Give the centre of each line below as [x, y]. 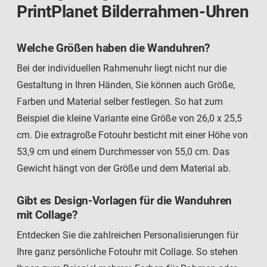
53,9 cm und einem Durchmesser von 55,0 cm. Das [123, 151]
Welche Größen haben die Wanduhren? [114, 48]
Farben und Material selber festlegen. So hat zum [120, 101]
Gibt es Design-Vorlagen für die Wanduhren [125, 200]
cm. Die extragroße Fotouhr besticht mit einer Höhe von [132, 135]
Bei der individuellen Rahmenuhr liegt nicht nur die [122, 68]
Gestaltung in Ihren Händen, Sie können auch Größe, [126, 85]
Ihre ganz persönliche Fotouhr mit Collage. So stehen [127, 252]
